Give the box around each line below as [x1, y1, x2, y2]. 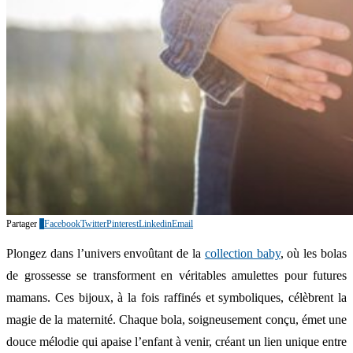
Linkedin [139, 217, 172, 229]
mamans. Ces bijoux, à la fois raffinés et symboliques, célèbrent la [6, 290, 347, 304]
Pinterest [106, 217, 139, 229]
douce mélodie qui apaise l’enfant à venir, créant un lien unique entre [6, 334, 347, 348]
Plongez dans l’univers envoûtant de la [6, 246, 205, 260]
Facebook [44, 217, 80, 229]
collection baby [204, 246, 281, 260]
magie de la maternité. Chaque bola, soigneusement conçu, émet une [6, 312, 347, 326]
